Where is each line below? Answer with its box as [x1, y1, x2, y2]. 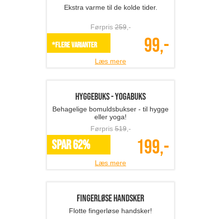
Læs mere [95, 117, 126, 126]
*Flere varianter [52, 101, 97, 110]
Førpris [90, 83, 115, 91]
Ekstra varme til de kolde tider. [64, 64, 157, 72]
